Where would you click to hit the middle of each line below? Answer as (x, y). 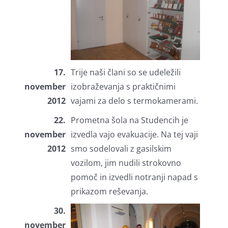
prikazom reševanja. (109, 192)
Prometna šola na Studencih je (129, 120)
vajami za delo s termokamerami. (134, 101)
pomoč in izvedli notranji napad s (134, 177)
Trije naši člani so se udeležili (125, 73)
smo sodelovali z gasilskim (121, 149)
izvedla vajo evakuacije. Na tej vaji (134, 135)
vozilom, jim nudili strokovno (126, 163)
